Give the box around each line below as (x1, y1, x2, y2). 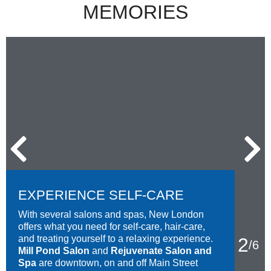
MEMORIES (83, 1, 188, 24)
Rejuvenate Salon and (111, 246, 212, 256)
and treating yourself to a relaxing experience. (18, 233, 213, 244)
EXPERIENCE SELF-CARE (18, 188, 184, 203)
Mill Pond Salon (18, 246, 90, 256)
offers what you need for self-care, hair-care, (18, 221, 205, 232)
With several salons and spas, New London (18, 209, 204, 220)
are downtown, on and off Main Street (36, 258, 198, 269)
